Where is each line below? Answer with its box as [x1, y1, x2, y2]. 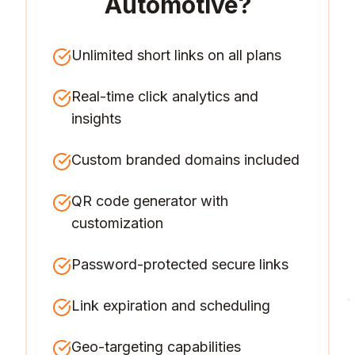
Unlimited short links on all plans [71, 47, 281, 63]
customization [71, 215, 163, 231]
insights [71, 110, 121, 127]
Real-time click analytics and [71, 88, 258, 105]
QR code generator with [71, 193, 228, 209]
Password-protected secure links [71, 256, 288, 273]
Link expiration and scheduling [71, 297, 270, 314]
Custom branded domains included [71, 151, 300, 168]
